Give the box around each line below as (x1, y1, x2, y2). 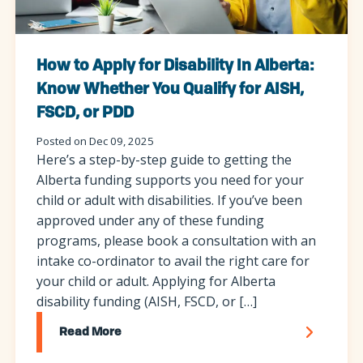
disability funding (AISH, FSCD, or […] (36, 293, 257, 311)
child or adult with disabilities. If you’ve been (36, 191, 302, 210)
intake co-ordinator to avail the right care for (36, 252, 310, 271)
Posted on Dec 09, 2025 (36, 134, 154, 149)
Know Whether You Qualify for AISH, (36, 82, 304, 97)
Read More (58, 327, 122, 339)
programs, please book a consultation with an (36, 232, 316, 250)
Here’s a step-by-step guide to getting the (36, 151, 292, 169)
